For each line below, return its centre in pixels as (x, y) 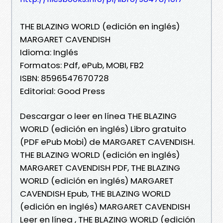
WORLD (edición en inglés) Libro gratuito (103, 129)
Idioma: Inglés (49, 52)
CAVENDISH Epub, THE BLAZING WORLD (95, 193)
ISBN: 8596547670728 (64, 78)
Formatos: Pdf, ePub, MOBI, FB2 (82, 65)
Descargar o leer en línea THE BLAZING (98, 116)
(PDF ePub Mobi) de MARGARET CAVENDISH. (107, 142)
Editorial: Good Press (62, 91)
